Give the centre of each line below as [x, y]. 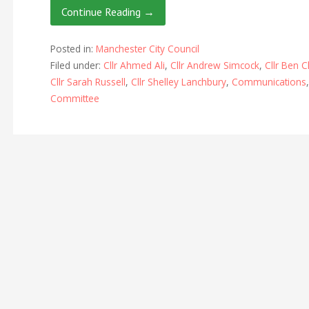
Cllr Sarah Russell [88, 81]
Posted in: [73, 48]
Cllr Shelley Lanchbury [178, 81]
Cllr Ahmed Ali [134, 65]
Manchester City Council [147, 48]
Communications [269, 81]
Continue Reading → [108, 12]
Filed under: [77, 65]
